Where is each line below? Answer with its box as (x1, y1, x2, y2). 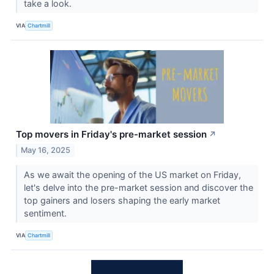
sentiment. (23, 208, 69, 219)
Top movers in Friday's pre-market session (16, 128, 207, 141)
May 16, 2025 (21, 146, 71, 155)
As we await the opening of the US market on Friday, (23, 169, 241, 180)
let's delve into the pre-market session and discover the (23, 182, 253, 193)
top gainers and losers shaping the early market (23, 195, 220, 206)
